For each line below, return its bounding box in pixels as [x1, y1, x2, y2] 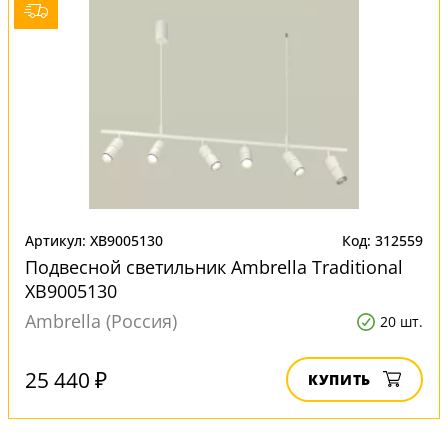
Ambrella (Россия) [25, 309, 177, 333]
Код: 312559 [342, 231, 423, 250]
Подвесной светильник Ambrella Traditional [25, 255, 403, 279]
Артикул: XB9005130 [25, 231, 163, 250]
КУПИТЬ [308, 370, 371, 389]
